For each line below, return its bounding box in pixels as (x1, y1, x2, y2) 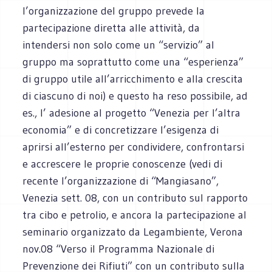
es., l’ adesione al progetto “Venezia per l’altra (22, 106, 241, 120)
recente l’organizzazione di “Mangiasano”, (22, 174, 219, 188)
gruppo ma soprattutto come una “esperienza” (22, 55, 244, 69)
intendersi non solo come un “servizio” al (22, 38, 215, 52)
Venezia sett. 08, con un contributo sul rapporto (22, 191, 248, 205)
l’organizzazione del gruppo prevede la (22, 4, 205, 18)
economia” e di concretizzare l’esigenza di (22, 123, 219, 137)
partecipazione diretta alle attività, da (22, 21, 200, 35)
